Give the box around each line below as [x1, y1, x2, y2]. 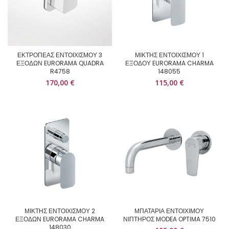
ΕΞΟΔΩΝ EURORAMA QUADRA [16, 59, 104, 67]
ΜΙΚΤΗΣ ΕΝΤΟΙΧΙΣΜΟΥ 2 [25, 207, 95, 215]
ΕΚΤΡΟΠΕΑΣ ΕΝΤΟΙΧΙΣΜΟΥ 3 [17, 51, 102, 59]
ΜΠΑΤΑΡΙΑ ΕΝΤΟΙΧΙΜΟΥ [134, 207, 204, 215]
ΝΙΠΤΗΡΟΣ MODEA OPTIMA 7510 [123, 215, 216, 223]
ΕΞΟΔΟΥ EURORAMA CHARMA [125, 59, 214, 67]
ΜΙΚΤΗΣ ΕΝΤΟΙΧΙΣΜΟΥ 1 [134, 51, 204, 59]
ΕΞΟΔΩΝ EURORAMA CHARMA [15, 215, 104, 223]
